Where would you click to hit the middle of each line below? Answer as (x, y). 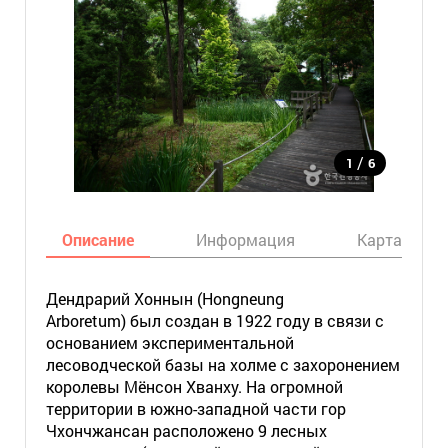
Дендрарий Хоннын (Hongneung (164, 298)
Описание (97, 239)
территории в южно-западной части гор (195, 408)
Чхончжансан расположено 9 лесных (186, 430)
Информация (245, 239)
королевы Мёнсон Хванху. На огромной (194, 386)
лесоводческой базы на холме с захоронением (222, 364)
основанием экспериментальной (169, 342)
